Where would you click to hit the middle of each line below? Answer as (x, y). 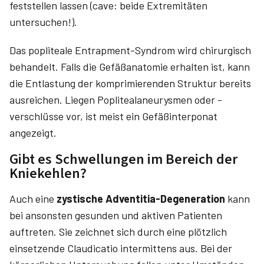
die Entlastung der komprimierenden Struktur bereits (130, 83)
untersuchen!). (43, 22)
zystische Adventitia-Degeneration (141, 199)
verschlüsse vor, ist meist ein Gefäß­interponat (113, 116)
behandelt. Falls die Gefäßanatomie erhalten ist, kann (130, 67)
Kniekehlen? (48, 174)
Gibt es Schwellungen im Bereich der (123, 159)
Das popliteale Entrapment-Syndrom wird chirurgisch (130, 50)
